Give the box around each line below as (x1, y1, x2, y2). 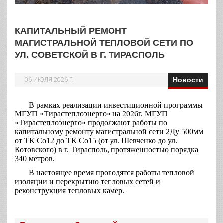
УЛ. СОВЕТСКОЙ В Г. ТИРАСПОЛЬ (15, 49, 165, 60)
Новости (173, 75, 203, 84)
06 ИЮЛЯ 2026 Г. (25, 75, 74, 84)
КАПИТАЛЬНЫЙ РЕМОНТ (15, 25, 127, 36)
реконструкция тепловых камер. (15, 186, 124, 195)
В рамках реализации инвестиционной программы (15, 100, 205, 109)
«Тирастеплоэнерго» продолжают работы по (15, 118, 167, 127)
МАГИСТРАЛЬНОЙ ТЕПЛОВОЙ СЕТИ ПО (15, 37, 193, 48)
